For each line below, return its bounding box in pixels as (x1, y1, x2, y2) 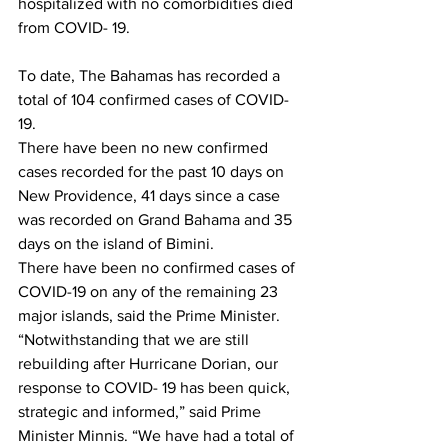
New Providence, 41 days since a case (18, 187, 284, 205)
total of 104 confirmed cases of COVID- (18, 91, 289, 109)
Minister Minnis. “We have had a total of (18, 427, 298, 445)
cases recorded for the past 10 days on (18, 163, 288, 181)
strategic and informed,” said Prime (18, 403, 265, 421)
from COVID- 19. (18, 19, 130, 37)
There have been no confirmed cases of (18, 259, 299, 277)
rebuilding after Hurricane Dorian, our (18, 355, 282, 373)
